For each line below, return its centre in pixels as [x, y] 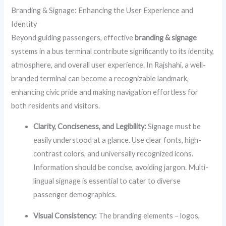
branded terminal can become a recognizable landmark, [100, 78]
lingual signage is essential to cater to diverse [107, 181]
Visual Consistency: [65, 215]
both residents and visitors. [56, 105]
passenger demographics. [75, 195]
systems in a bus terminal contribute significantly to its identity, [113, 51]
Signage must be [174, 127]
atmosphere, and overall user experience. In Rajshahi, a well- [109, 65]
